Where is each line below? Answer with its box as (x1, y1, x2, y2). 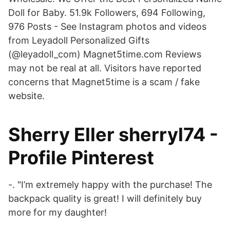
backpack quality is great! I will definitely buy (8, 193, 202, 204)
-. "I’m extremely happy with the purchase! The (8, 179, 212, 190)
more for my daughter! (8, 207, 107, 218)
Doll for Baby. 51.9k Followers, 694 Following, (8, 7, 205, 18)
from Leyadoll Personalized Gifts (8, 35, 149, 46)
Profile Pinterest (8, 146, 154, 169)
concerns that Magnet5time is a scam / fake (8, 76, 200, 87)
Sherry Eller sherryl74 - (8, 123, 218, 146)
